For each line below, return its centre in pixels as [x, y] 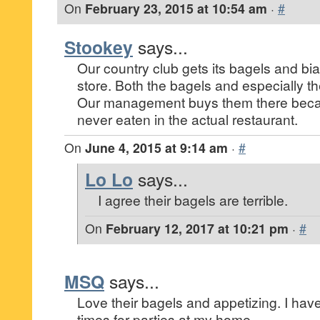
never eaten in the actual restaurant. [187, 119]
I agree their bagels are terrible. [193, 200]
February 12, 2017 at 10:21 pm [197, 228]
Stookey [99, 47]
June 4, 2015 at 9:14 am [156, 147]
